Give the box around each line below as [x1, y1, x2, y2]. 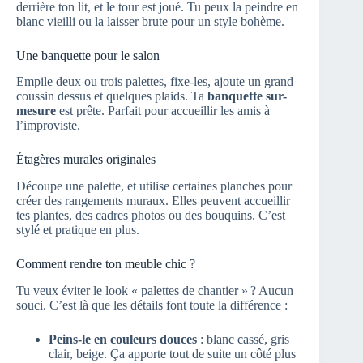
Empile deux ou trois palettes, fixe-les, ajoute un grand [16, 75, 293, 89]
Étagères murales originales [16, 152, 156, 167]
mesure [16, 104, 56, 118]
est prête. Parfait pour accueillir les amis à [56, 104, 270, 118]
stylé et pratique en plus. [16, 223, 139, 237]
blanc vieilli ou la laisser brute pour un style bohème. [16, 14, 284, 28]
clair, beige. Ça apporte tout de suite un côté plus [49, 346, 296, 361]
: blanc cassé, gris [197, 331, 289, 346]
